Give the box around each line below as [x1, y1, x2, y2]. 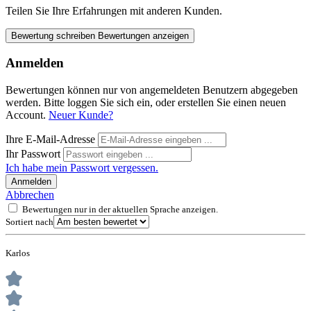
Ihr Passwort [6, 147, 63, 160]
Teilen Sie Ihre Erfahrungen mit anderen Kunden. [6, 4, 222, 17]
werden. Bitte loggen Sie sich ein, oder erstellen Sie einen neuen [6, 96, 286, 108]
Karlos [6, 247, 30, 258]
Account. [6, 108, 49, 121]
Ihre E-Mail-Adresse [6, 133, 98, 145]
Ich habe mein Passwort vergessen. [6, 161, 158, 174]
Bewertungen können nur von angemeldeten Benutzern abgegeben [6, 83, 298, 96]
